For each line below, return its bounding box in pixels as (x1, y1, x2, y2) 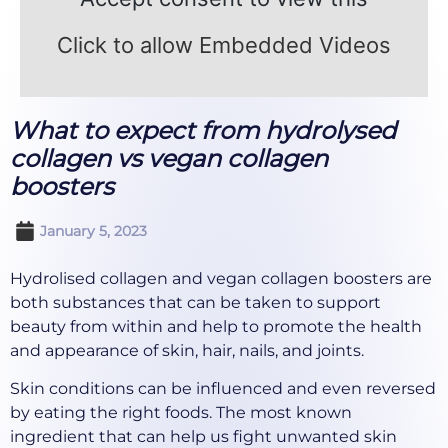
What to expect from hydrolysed (10, 115, 396, 145)
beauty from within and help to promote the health (10, 316, 422, 336)
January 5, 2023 (40, 221, 147, 240)
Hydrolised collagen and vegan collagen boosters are (10, 268, 432, 288)
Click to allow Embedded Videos (57, 31, 391, 58)
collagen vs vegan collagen (10, 143, 328, 173)
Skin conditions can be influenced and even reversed (10, 379, 436, 399)
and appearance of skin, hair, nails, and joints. (10, 340, 368, 360)
